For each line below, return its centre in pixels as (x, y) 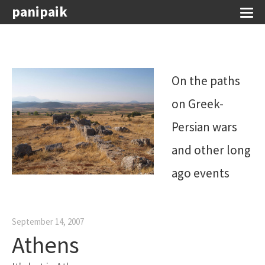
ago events (201, 173)
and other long (211, 150)
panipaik (40, 12)
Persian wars (205, 127)
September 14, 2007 (48, 222)
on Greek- (198, 104)
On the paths (206, 81)
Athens (46, 245)
